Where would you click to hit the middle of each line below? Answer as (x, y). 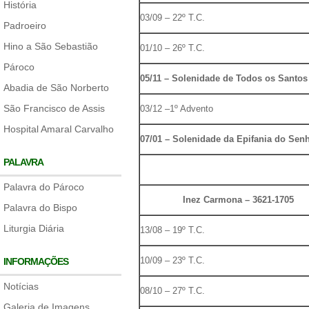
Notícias (21, 286)
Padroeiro (25, 26)
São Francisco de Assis (54, 108)
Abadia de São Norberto (56, 88)
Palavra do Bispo (40, 208)
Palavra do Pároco (44, 187)
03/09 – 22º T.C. (172, 18)
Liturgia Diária (34, 228)
